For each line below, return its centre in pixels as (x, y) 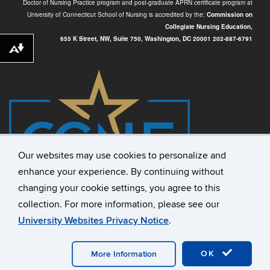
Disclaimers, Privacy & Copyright (189, 243)
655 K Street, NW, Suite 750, (102, 39)
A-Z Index (171, 255)
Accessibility (32, 255)
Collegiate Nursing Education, (209, 27)
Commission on (230, 15)
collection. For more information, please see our (119, 204)
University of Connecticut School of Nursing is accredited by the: (117, 15)
